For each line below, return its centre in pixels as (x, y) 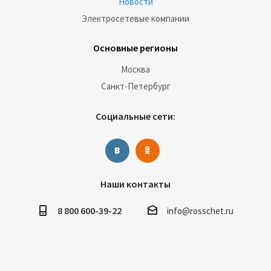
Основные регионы (135, 48)
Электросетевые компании (135, 19)
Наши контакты (135, 184)
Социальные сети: (135, 116)
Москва (135, 70)
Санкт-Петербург (135, 87)
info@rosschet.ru (200, 211)
